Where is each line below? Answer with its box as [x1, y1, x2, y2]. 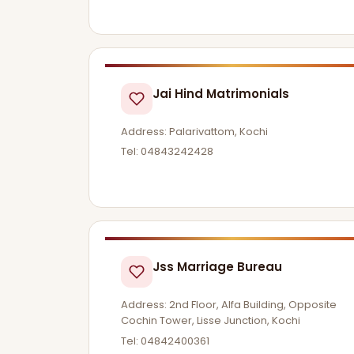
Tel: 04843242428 [121, 144, 213, 160]
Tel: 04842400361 [121, 333, 209, 348]
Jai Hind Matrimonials [153, 85, 289, 102]
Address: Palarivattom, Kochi [121, 123, 268, 139]
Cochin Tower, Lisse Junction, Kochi [121, 313, 300, 329]
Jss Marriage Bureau [153, 258, 282, 276]
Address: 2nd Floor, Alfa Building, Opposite [121, 297, 337, 313]
